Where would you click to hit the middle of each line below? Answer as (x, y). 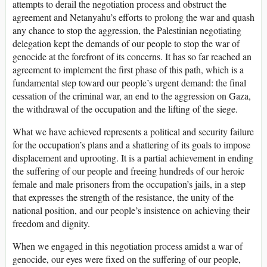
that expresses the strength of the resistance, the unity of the (123, 197)
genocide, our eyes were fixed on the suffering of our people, (127, 259)
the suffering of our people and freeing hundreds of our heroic (128, 170)
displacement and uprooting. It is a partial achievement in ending (133, 157)
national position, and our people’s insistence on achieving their (131, 210)
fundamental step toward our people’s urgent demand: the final (129, 82)
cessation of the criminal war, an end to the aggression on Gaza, (132, 95)
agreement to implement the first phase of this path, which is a (128, 69)
